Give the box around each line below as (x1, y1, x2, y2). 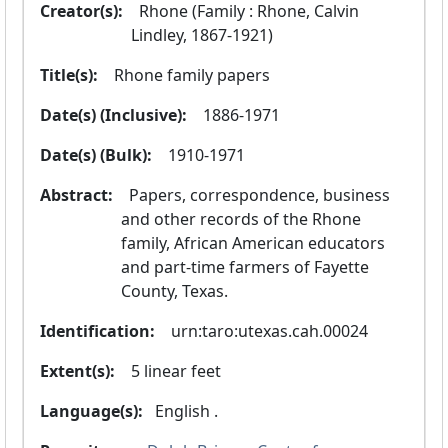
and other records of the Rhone (121, 208, 361, 231)
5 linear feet (131, 360, 221, 383)
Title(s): (40, 64, 98, 87)
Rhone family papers (114, 64, 270, 87)
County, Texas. (121, 280, 228, 303)
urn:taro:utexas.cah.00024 (171, 320, 368, 343)
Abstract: (40, 184, 113, 207)
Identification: (40, 320, 155, 343)
